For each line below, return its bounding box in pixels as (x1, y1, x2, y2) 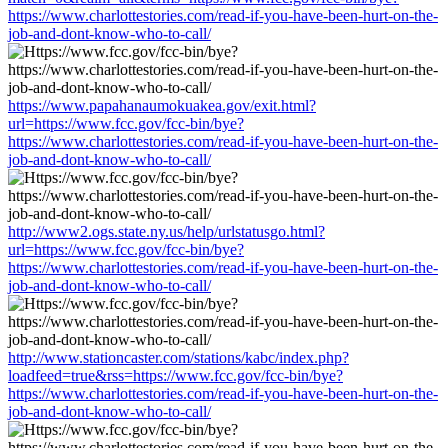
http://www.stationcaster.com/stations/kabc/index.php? (8, 348, 349, 366)
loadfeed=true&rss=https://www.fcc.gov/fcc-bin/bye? (8, 366, 343, 384)
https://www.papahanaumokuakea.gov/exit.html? (8, 96, 316, 114)
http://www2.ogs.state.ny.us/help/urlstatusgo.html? (8, 222, 325, 240)
